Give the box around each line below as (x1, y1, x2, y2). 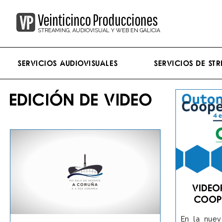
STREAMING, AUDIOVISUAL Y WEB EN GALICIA (38, 27, 160, 34)
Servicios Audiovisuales (18, 58, 118, 67)
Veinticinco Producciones (38, 10, 158, 29)
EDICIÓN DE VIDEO (10, 89, 153, 109)
